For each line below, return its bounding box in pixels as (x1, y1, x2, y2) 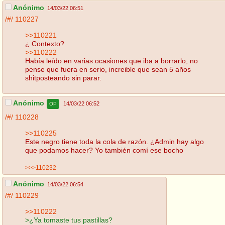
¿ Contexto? (25, 39, 64, 48)
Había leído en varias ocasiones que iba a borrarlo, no (25, 56, 198, 65)
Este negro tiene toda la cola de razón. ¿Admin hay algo (25, 137, 204, 146)
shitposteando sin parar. (25, 73, 101, 82)
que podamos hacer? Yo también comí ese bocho (25, 146, 183, 154)
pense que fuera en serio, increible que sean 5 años (25, 65, 191, 73)
